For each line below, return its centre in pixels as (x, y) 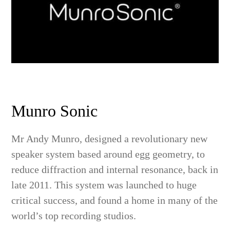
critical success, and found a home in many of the (115, 200)
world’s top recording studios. (74, 216)
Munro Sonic (55, 111)
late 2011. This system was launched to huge (104, 185)
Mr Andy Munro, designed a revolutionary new (110, 139)
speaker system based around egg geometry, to (108, 154)
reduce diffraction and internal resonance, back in (115, 170)
